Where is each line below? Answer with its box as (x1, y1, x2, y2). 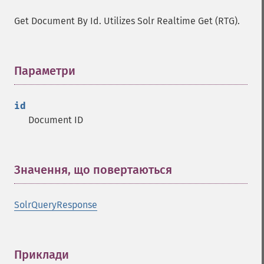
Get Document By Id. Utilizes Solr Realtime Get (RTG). (14, 15, 240, 27)
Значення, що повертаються (14, 163, 172, 177)
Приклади (14, 247, 69, 262)
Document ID (28, 114, 83, 126)
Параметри (14, 64, 75, 78)
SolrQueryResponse (14, 199, 97, 210)
